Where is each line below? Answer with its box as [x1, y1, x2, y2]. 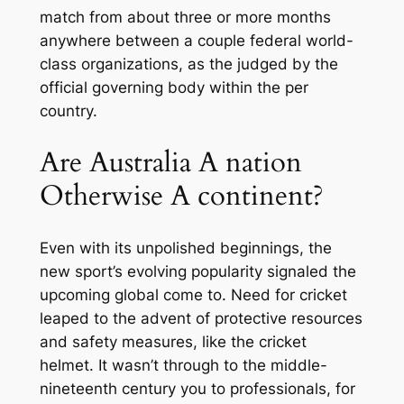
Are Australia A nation [39, 143, 302, 181]
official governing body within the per [39, 78, 308, 97]
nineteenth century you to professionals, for [39, 379, 355, 398]
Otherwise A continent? [39, 177, 324, 215]
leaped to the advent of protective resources [39, 308, 363, 327]
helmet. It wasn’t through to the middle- [39, 355, 327, 374]
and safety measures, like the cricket [39, 332, 307, 351]
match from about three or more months [39, 8, 331, 27]
